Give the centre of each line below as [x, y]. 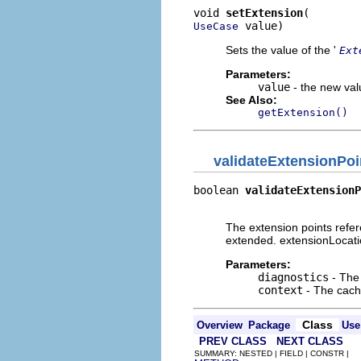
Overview [220, 325]
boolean [219, 190]
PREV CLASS [233, 341]
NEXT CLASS [310, 341]
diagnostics [293, 277]
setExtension [264, 13]
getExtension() [303, 112]
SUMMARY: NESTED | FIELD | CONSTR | [273, 353]
